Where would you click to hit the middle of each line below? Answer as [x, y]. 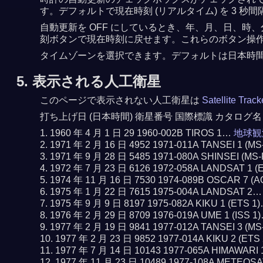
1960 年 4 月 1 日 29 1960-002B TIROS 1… [141, 133]
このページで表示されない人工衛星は [121, 100]
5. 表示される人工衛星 [88, 81]
